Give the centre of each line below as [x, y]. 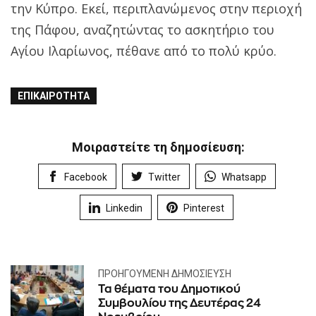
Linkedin [124, 208]
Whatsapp [244, 177]
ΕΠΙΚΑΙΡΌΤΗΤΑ [54, 96]
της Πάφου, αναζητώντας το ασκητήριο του [142, 29]
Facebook [85, 177]
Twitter [164, 177]
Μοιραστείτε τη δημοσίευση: [158, 147]
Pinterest [204, 208]
